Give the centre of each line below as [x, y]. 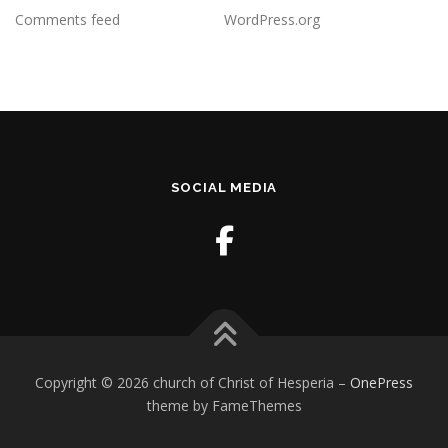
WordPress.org [272, 20]
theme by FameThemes [224, 406]
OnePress [381, 383]
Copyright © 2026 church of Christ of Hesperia [186, 383]
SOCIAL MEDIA [224, 188]
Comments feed [67, 20]
